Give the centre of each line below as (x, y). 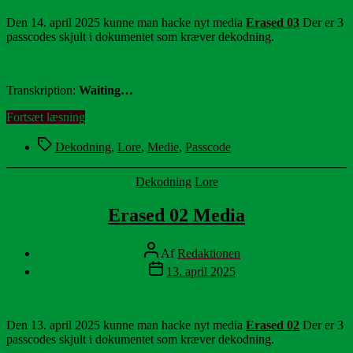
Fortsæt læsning (46, 117)
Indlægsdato (178, 267)
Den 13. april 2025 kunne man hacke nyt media (126, 325)
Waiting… (106, 91)
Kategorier (202, 181)
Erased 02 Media (176, 216)
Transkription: (43, 91)
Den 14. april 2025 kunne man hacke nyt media (126, 23)
